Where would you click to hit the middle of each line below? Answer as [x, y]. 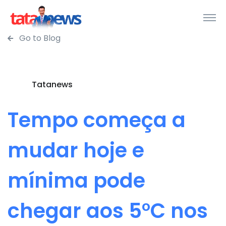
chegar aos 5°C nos [108, 211]
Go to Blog [39, 38]
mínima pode [76, 181]
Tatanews [52, 84]
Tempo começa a [97, 120]
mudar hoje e [76, 150]
